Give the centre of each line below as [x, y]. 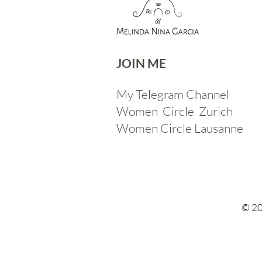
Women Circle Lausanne [180, 128]
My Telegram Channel [173, 94]
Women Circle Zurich [175, 111]
